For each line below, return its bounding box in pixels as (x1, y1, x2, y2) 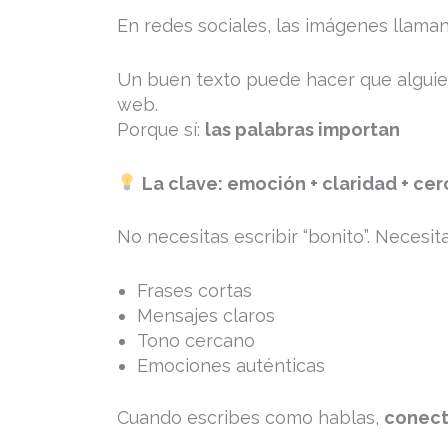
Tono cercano (137, 330, 255, 352)
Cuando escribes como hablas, (117, 407, 384, 429)
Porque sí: (117, 118, 205, 140)
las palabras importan (205, 118, 400, 140)
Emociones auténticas (137, 355, 325, 377)
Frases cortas (137, 280, 252, 302)
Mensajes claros (137, 305, 275, 327)
